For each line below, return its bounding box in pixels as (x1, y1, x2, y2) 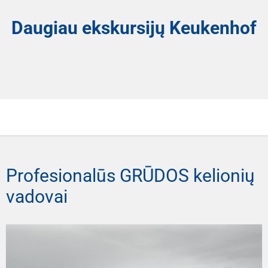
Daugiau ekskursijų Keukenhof (11, 17, 257, 38)
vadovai (6, 185, 68, 207)
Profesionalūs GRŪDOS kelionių (6, 165, 255, 186)
